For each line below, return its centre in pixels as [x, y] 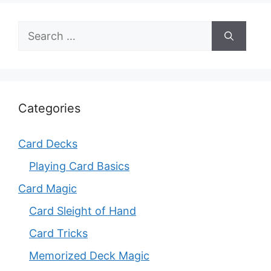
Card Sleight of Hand [83, 211]
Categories [49, 109]
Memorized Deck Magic [89, 256]
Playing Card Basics [79, 166]
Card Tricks [58, 233]
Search [35, 29]
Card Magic [47, 189]
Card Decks [48, 144]
